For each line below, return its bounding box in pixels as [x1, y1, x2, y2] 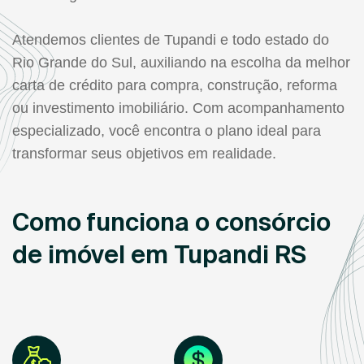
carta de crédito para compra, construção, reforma [12, 76, 337, 93]
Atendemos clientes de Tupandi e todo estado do [12, 31, 329, 48]
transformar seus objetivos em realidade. [12, 145, 276, 162]
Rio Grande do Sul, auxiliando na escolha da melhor [12, 54, 350, 71]
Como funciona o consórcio [12, 207, 331, 236]
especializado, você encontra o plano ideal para [12, 122, 321, 139]
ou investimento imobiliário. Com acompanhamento [12, 99, 344, 116]
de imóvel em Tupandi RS [12, 240, 306, 268]
